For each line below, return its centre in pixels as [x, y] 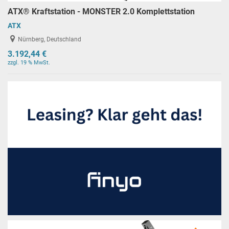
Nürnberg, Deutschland [50, 39]
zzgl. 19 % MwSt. [29, 63]
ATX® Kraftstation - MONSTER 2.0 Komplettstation [101, 12]
